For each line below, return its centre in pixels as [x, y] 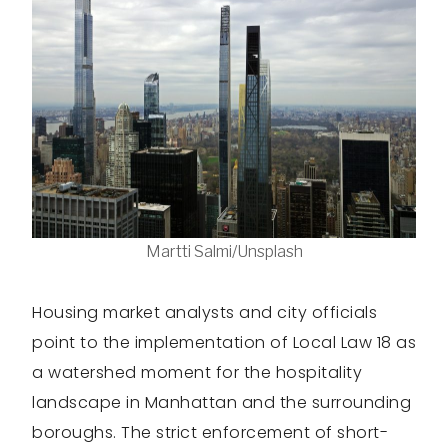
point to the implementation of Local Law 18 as [224, 343]
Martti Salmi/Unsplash [224, 252]
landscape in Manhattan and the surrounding [221, 403]
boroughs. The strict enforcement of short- [210, 433]
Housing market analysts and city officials [204, 313]
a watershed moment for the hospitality [197, 373]
